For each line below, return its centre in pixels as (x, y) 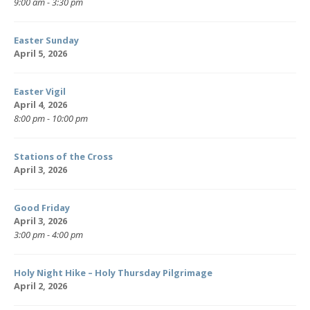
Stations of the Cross (63, 157)
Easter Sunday (46, 40)
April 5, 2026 (40, 54)
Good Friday (42, 208)
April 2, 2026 (40, 286)
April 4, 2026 (40, 105)
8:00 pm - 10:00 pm (51, 119)
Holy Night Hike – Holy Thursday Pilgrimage (113, 273)
